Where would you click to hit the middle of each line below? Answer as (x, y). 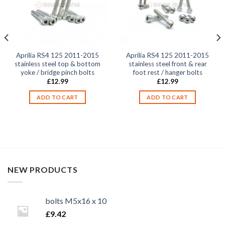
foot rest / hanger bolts (167, 72)
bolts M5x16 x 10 (76, 200)
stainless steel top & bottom (58, 64)
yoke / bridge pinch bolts (58, 72)
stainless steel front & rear (167, 64)
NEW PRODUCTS (43, 170)
